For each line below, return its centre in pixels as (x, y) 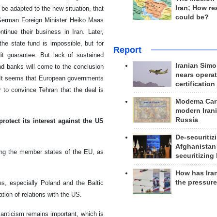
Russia (186, 120)
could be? (192, 17)
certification (195, 84)
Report (127, 50)
